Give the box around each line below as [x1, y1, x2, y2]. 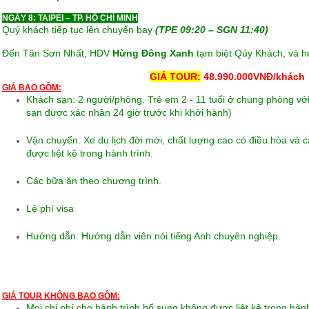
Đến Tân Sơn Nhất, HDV [1, 48, 112, 59]
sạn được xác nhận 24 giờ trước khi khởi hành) [26, 107, 232, 118]
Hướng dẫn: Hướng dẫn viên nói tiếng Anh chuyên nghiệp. [26, 230, 281, 241]
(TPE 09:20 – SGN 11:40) [154, 24, 268, 35]
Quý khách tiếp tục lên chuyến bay [1, 24, 155, 35]
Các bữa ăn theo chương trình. [26, 175, 161, 186]
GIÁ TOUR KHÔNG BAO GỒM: [1, 291, 120, 301]
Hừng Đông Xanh [112, 48, 194, 59]
